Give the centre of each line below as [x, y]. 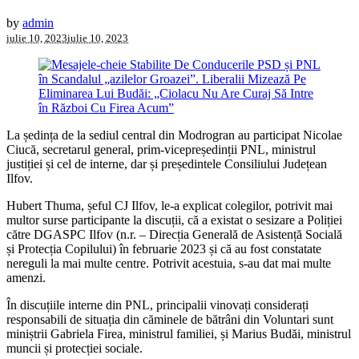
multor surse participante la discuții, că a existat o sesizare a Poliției [174, 220]
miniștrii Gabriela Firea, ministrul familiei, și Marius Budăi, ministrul [179, 333]
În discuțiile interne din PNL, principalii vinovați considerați [157, 305]
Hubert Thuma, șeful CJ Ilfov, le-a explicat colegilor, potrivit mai [169, 205]
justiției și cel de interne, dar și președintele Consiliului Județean [167, 163]
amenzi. [26, 277]
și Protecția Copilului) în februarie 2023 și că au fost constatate [164, 248]
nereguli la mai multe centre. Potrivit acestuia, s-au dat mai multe [169, 263]
